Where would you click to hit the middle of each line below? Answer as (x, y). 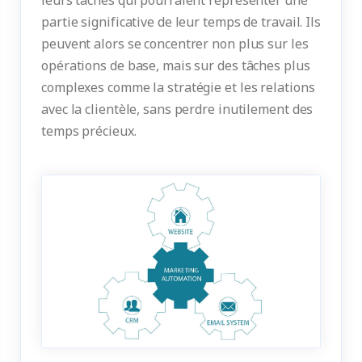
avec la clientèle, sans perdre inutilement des (177, 109)
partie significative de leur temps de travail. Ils (181, 21)
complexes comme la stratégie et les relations (178, 87)
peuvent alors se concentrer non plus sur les (175, 43)
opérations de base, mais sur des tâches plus (176, 65)
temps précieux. (89, 130)
